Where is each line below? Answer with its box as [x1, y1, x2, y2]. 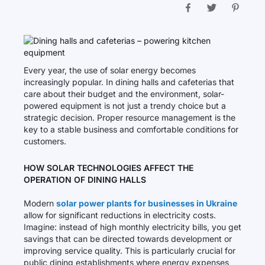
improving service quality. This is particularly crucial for [24, 245, 235, 256]
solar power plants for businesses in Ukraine [56, 198, 237, 208]
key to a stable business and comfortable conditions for [24, 124, 238, 134]
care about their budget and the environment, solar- [24, 89, 224, 99]
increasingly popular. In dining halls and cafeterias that [24, 77, 234, 87]
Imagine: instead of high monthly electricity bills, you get [24, 222, 241, 232]
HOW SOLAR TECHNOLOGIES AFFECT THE [24, 163, 193, 173]
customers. [24, 136, 66, 146]
